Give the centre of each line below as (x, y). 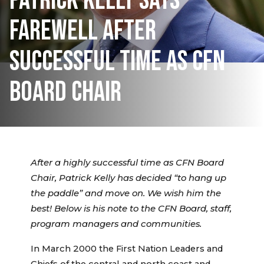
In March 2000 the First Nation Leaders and (127, 249)
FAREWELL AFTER (83, 31)
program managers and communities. (116, 224)
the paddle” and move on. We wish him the (126, 194)
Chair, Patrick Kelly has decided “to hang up (128, 178)
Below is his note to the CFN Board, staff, (143, 209)
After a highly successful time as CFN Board (127, 163)
